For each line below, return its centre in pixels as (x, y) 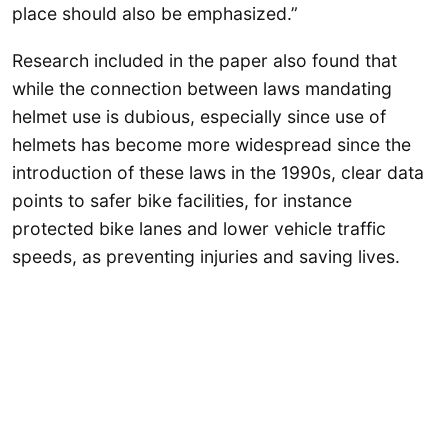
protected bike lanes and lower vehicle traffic (199, 229)
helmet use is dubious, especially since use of (199, 117)
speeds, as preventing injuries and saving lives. (206, 257)
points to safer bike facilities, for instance (182, 201)
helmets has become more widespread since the (211, 145)
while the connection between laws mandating (202, 89)
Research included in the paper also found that (204, 61)
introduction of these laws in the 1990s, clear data (218, 173)
